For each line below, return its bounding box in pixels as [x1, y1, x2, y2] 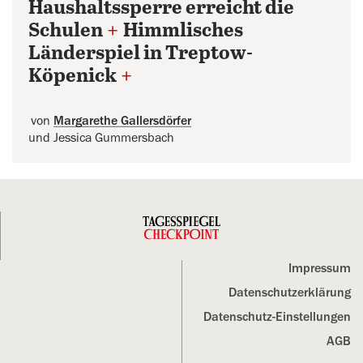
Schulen [28, 20, 103, 42]
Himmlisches [123, 20, 243, 42]
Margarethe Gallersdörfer [53, 114, 191, 127]
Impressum [288, 262, 351, 275]
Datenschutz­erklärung [228, 286, 351, 299]
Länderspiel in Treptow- [28, 43, 253, 65]
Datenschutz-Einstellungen [203, 310, 351, 323]
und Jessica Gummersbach [28, 131, 174, 144]
